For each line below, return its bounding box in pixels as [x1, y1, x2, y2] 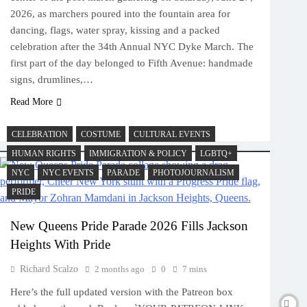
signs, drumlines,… [10, 74, 93, 85]
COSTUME [80, 130, 121, 139]
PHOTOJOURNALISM [152, 168, 234, 177]
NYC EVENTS [42, 168, 94, 177]
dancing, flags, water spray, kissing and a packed [10, 25, 220, 36]
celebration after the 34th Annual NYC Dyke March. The [10, 41, 254, 52]
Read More [10, 97, 53, 107]
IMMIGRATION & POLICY [88, 149, 187, 158]
